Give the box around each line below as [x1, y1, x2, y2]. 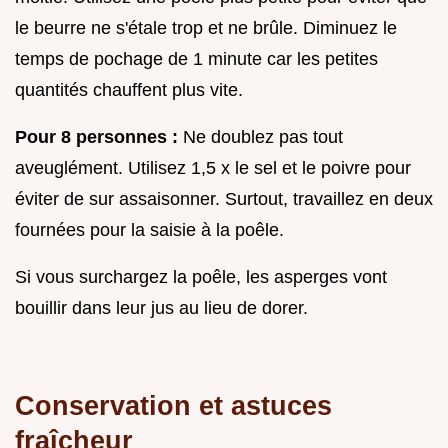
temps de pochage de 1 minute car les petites [15, 49, 378, 70]
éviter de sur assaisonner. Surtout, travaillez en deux [15, 189, 433, 210]
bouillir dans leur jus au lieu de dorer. [15, 298, 308, 319]
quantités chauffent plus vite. [15, 80, 243, 101]
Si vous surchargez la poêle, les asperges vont [15, 267, 387, 288]
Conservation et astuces [15, 390, 332, 422]
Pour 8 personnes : [15, 127, 178, 148]
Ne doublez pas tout [178, 127, 343, 148]
